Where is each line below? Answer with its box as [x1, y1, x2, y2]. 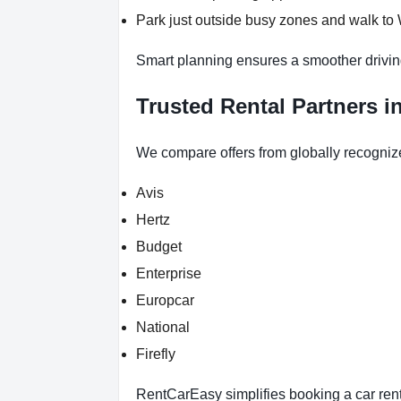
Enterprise [136, 266, 201, 281]
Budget [136, 239, 182, 254]
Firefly [136, 346, 175, 362]
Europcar [136, 293, 194, 308]
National [136, 320, 190, 335]
